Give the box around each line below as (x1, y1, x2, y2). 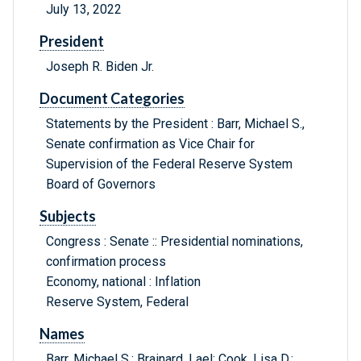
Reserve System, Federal (46, 294, 189, 310)
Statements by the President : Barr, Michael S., (46, 116, 305, 132)
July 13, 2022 (46, 2, 122, 18)
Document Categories (39, 89, 185, 108)
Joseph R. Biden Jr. (46, 59, 154, 75)
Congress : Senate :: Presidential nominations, (46, 234, 303, 250)
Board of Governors (46, 176, 156, 193)
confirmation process (46, 254, 166, 270)
